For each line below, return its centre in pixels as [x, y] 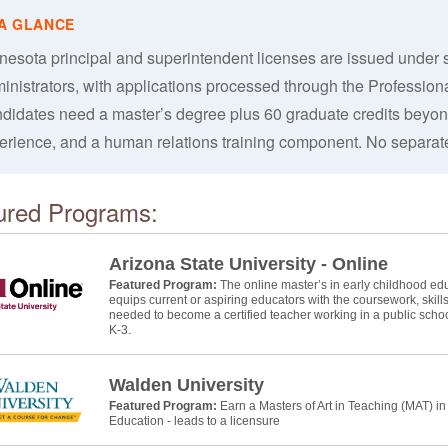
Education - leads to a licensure [194, 421]
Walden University [186, 385]
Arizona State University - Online [248, 264]
